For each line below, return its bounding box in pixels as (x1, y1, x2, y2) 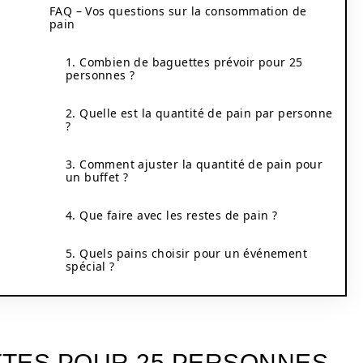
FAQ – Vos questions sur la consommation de (49, 3, 307, 19)
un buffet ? (66, 169, 129, 185)
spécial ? (66, 258, 115, 274)
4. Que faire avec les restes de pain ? (66, 207, 278, 223)
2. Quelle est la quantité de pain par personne (66, 105, 333, 121)
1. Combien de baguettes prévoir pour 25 (66, 54, 303, 70)
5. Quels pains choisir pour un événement (66, 246, 307, 261)
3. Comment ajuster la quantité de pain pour (66, 156, 323, 172)
